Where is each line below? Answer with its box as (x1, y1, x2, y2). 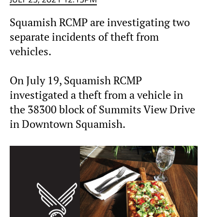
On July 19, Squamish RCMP (10, 73, 142, 87)
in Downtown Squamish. (10, 117, 125, 131)
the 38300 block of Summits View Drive (10, 102, 195, 116)
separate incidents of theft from (10, 30, 159, 44)
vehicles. (10, 44, 51, 58)
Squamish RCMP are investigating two (10, 15, 190, 29)
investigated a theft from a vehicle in (10, 88, 183, 102)
